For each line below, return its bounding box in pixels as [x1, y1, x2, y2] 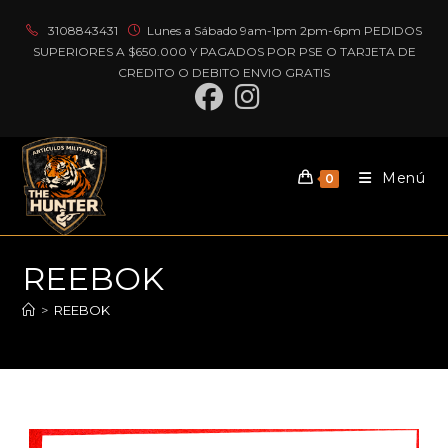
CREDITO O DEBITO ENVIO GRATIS [118, 65, 330, 80]
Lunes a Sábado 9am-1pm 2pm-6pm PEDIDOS [147, 23, 422, 38]
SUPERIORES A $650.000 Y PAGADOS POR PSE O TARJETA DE [32, 44, 416, 59]
